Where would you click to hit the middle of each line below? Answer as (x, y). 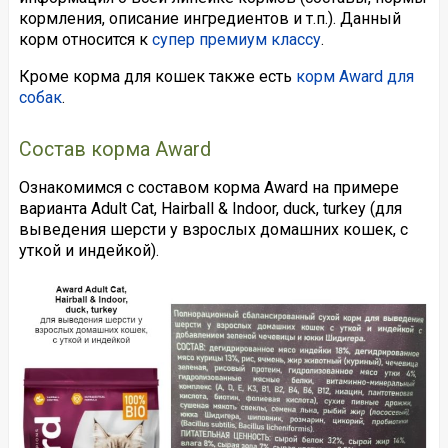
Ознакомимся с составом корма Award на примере (208, 187)
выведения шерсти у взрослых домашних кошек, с (213, 229)
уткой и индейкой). (88, 250)
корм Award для (354, 76)
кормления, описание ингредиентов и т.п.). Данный (209, 18)
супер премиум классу (236, 39)
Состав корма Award (114, 149)
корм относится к (85, 39)
